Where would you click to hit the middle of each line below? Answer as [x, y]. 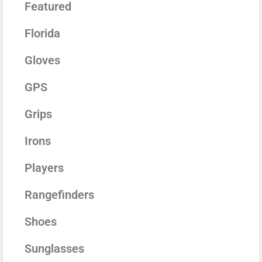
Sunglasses [54, 248]
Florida [42, 33]
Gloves [42, 60]
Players [44, 168]
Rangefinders [59, 194]
